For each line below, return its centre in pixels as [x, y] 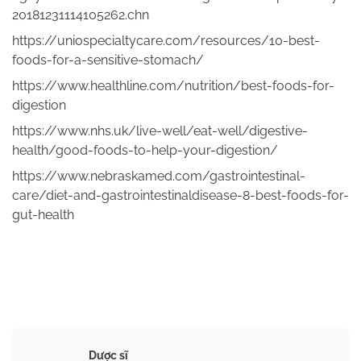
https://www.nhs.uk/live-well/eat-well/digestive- [160, 131]
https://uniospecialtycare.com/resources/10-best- [166, 40]
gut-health [43, 214]
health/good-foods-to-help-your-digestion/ [145, 150]
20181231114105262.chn [81, 15]
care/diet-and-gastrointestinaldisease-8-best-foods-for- [180, 195]
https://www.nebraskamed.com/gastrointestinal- [159, 176]
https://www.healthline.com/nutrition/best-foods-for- [173, 85]
